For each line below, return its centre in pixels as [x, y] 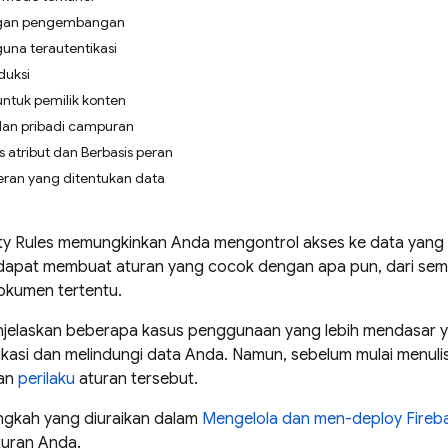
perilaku [46, 379]
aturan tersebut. [136, 379]
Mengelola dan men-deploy [304, 419]
